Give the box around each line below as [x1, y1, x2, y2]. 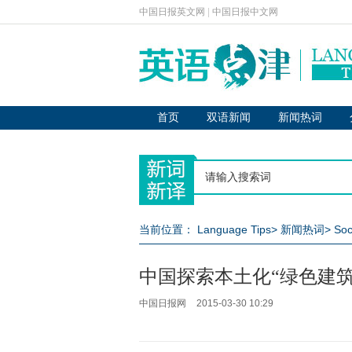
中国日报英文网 [139, 6, 205, 17]
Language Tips [197, 223, 271, 236]
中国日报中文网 [212, 6, 278, 17]
